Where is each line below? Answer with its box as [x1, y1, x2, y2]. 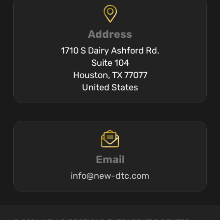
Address [88, 28, 132, 41]
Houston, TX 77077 [73, 69, 147, 81]
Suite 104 [91, 57, 129, 68]
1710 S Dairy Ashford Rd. [60, 45, 160, 56]
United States [82, 82, 138, 93]
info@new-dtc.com [71, 170, 149, 181]
